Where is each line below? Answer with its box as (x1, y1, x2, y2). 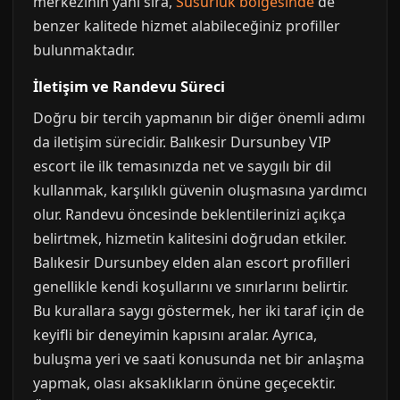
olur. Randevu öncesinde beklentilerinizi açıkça (33, 204, 346, 224)
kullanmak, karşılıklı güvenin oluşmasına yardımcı (33, 180, 367, 200)
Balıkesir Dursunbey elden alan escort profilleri (33, 253, 350, 272)
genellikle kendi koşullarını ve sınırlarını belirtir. (33, 277, 348, 296)
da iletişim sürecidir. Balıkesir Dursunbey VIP (33, 132, 331, 152)
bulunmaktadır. (33, 40, 135, 60)
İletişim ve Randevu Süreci (33, 77, 225, 96)
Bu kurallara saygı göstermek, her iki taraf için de (33, 301, 364, 321)
